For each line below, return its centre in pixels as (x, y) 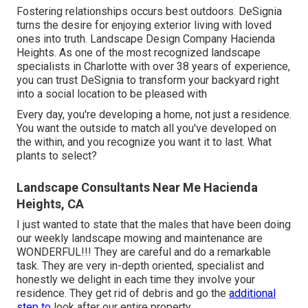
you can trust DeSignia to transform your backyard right (148, 80)
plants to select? (57, 155)
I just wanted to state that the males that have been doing (154, 224)
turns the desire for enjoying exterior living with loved (144, 25)
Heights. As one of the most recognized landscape (139, 52)
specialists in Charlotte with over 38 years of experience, (153, 66)
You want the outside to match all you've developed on (146, 128)
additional (252, 293)
